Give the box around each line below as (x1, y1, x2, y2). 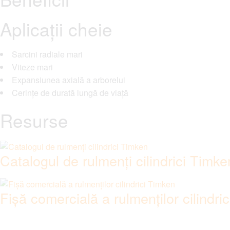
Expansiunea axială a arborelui (12, 74, 125, 86)
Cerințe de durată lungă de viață (12, 87, 128, 99)
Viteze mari (12, 61, 53, 73)
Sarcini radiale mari (12, 48, 83, 61)
